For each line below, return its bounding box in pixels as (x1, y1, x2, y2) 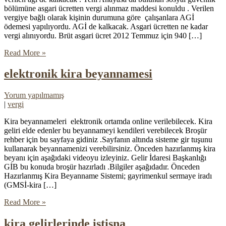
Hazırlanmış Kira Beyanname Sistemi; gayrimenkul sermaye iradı (4, 172, 212, 181)
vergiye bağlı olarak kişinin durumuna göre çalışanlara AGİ (4, 13, 194, 22)
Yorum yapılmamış (4, 91, 64, 100)
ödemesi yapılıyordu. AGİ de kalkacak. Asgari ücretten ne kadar (4, 22, 208, 31)
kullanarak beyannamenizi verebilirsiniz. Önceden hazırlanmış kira (4, 144, 215, 153)
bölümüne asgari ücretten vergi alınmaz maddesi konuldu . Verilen (4, 4, 214, 13)
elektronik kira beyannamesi (4, 67, 152, 81)
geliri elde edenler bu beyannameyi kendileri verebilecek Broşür (4, 126, 207, 135)
